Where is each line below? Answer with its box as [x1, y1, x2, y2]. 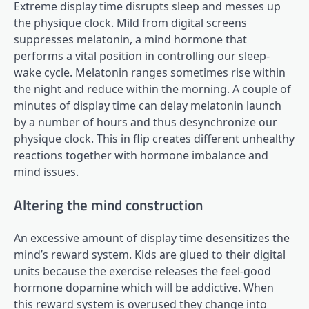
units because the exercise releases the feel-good [14, 263, 271, 279]
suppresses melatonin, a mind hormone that [14, 31, 247, 47]
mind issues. [14, 163, 79, 179]
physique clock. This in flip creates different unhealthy [14, 130, 295, 146]
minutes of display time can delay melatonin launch [14, 97, 281, 113]
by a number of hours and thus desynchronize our [14, 114, 277, 130]
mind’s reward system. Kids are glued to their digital [14, 247, 286, 263]
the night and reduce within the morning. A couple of [14, 81, 291, 97]
